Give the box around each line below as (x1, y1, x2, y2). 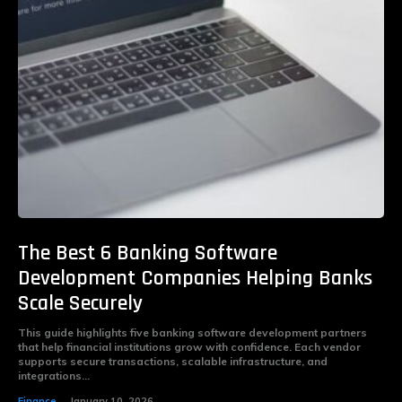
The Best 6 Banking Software (18, 239, 277, 267)
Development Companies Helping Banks (18, 264, 372, 292)
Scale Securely (18, 289, 143, 317)
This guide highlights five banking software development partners (18, 325, 367, 339)
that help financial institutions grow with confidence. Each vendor (18, 339, 361, 354)
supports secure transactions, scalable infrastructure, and (18, 354, 328, 368)
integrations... (18, 368, 90, 382)
